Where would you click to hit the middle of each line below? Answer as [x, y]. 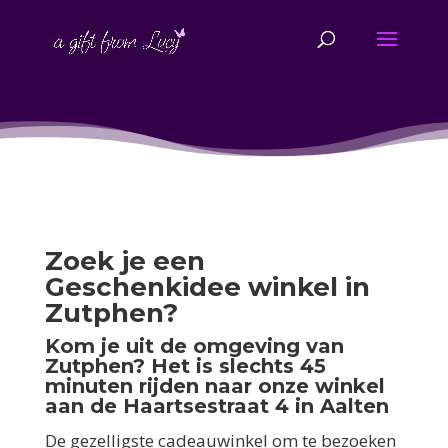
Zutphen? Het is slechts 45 [185, 366]
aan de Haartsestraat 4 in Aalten [216, 406]
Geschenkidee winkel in [207, 287]
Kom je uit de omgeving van [194, 346]
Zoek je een [124, 261]
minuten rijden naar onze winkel [214, 386]
